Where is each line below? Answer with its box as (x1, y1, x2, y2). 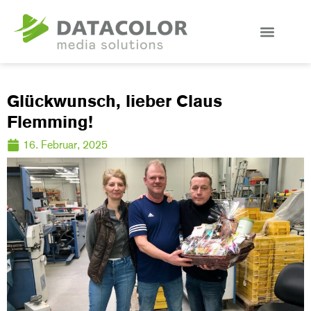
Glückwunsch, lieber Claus (7, 91, 222, 112)
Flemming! (7, 112, 93, 133)
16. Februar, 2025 (23, 138, 108, 152)
